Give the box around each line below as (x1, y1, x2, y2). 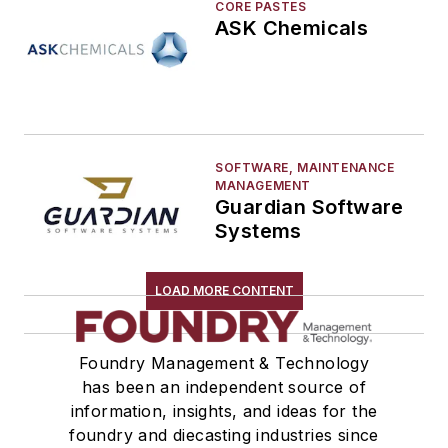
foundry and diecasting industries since (69, 425, 379, 446)
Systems (215, 219, 302, 244)
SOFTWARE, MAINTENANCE (215, 160, 395, 176)
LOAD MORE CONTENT (154, 283, 294, 299)
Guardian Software (215, 195, 404, 220)
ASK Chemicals (215, 15, 369, 40)
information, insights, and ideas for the (70, 401, 378, 422)
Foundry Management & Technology (78, 353, 370, 374)
